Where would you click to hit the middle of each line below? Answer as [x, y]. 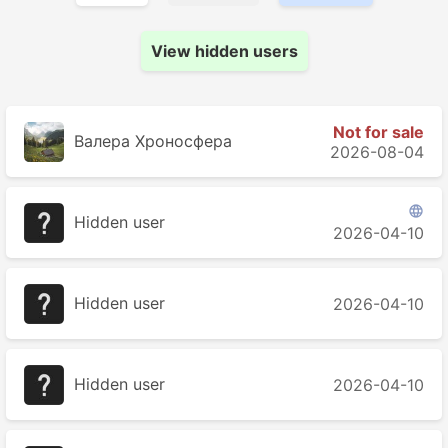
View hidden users [224, 51]
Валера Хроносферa [153, 140]
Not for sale [378, 131]
